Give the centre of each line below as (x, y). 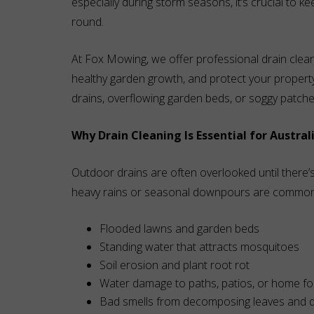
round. (88, 22)
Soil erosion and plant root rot (175, 265)
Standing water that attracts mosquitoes (199, 247)
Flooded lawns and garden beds (179, 228)
